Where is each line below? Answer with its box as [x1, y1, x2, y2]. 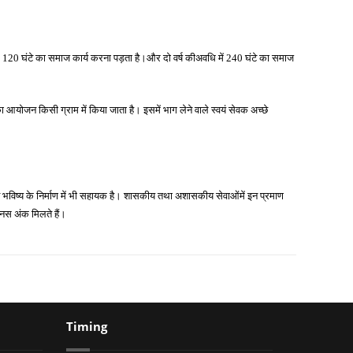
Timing [65, 318, 107, 334]
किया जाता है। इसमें [89, 104, 161, 116]
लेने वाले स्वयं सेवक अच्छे [180, 104, 268, 116]
